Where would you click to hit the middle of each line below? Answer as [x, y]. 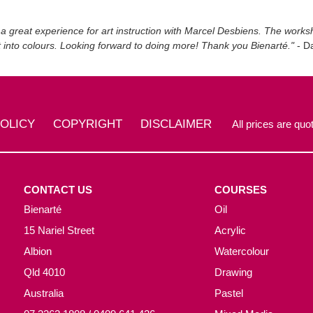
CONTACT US [58, 190]
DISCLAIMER [176, 124]
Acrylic [231, 230]
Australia [44, 293]
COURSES [241, 190]
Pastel [229, 293]
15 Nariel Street [59, 230]
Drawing [234, 272]
